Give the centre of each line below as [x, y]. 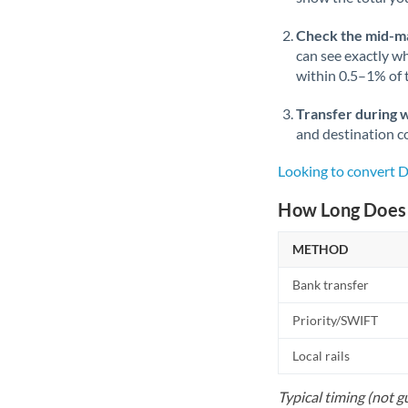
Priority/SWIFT [336, 320]
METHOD [321, 249]
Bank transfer [331, 285]
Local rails [321, 356]
